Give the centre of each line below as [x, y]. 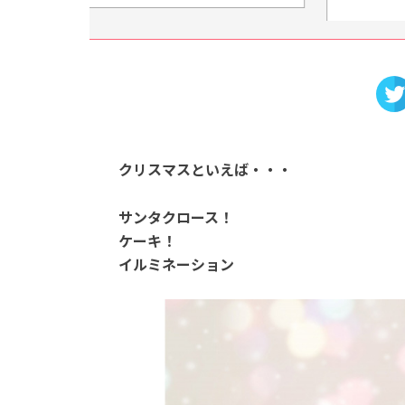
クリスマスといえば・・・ [205, 170]
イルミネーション [176, 264]
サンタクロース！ [175, 217]
